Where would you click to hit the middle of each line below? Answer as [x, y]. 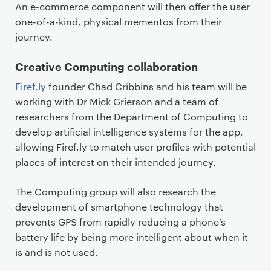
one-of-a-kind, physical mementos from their [119, 21]
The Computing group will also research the [116, 191]
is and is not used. [57, 252]
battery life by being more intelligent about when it [132, 237]
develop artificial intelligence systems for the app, [129, 132]
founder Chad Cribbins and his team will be [146, 86]
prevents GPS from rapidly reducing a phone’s [120, 222]
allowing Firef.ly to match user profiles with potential [135, 147]
